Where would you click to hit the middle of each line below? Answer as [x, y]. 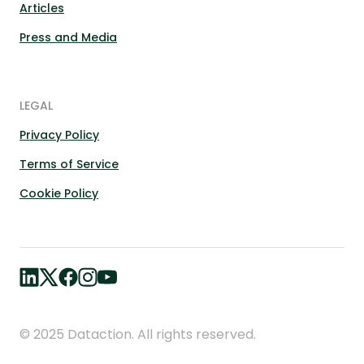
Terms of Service [69, 165]
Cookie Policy [59, 194]
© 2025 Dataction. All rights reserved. [138, 335]
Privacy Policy [59, 135]
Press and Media [68, 38]
